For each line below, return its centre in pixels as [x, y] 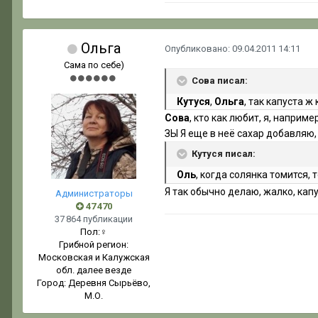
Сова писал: [220, 81]
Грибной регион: [94, 245]
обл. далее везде [94, 270]
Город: [53, 283]
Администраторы [94, 194]
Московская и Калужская [94, 258]
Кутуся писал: [224, 154]
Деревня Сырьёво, [109, 283]
